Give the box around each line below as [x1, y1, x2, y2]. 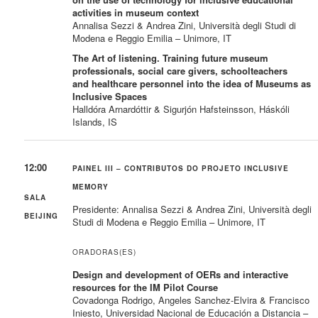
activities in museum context [72, 5, 199, 19]
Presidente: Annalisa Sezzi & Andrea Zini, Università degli [72, 202, 312, 216]
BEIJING [24, 210, 59, 221]
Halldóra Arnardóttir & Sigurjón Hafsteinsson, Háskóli [72, 102, 290, 116]
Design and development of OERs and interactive [72, 267, 289, 281]
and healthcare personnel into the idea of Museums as [72, 76, 312, 90]
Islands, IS [72, 114, 118, 128]
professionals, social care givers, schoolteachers [72, 63, 288, 77]
